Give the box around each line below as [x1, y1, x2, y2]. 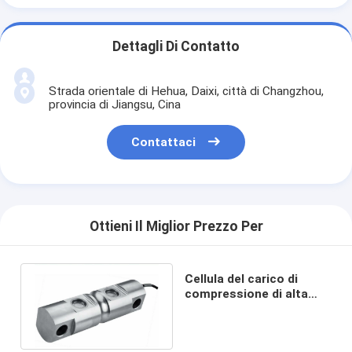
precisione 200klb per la [185, 301, 323, 316]
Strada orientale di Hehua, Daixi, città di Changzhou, [48, 83, 324, 98]
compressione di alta [185, 286, 309, 301]
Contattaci [131, 135, 196, 150]
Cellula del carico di [185, 271, 299, 286]
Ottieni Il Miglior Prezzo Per [89, 218, 263, 235]
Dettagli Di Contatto [112, 38, 240, 55]
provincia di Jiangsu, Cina [48, 97, 181, 112]
